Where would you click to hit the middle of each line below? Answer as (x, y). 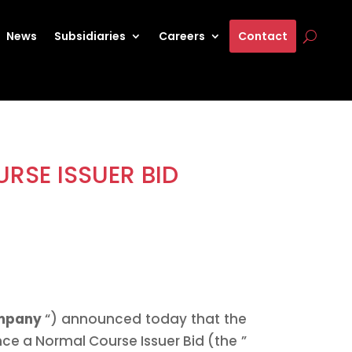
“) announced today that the (146, 319)
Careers (182, 36)
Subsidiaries (90, 36)
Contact (263, 36)
